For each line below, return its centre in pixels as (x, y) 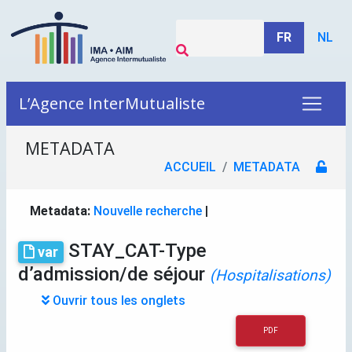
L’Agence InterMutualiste (112, 103)
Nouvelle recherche (148, 211)
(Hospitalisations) (270, 275)
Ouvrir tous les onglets (117, 300)
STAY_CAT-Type (136, 251)
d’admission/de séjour (114, 274)
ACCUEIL (190, 167)
